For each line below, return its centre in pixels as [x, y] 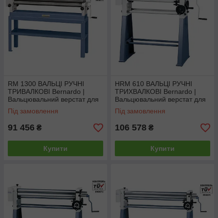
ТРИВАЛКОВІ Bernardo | [46, 91]
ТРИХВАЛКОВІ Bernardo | [155, 91]
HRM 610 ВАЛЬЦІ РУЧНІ [154, 84]
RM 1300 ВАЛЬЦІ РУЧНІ [46, 84]
